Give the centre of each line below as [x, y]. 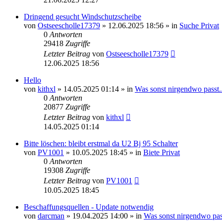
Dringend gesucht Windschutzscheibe [83, 16]
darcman [51, 216]
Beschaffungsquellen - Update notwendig [89, 207]
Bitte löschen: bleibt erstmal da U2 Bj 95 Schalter [101, 143]
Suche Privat [199, 25]
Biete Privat [162, 152]
